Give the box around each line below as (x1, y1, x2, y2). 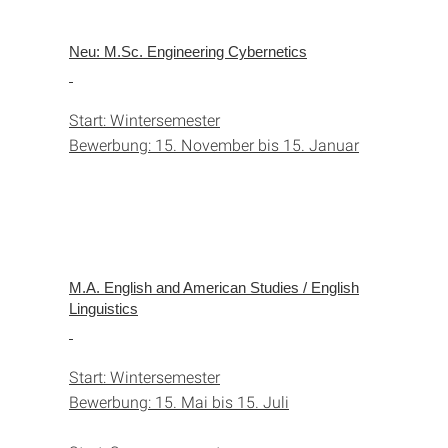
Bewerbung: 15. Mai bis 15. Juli (69, 390, 289, 412)
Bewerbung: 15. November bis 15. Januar (69, 133, 359, 155)
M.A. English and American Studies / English (69, 278, 359, 296)
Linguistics (69, 299, 138, 317)
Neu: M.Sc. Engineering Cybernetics (69, 42, 307, 60)
